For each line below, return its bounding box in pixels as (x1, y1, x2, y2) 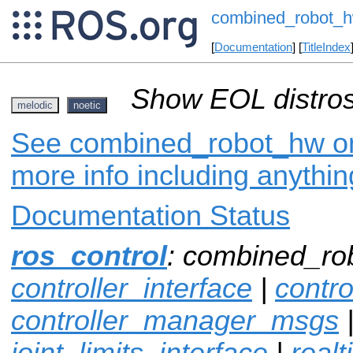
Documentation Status (11, 199, 290, 232)
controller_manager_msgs (11, 304, 339, 336)
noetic (73, 98, 101, 111)
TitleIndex (301, 41, 351, 54)
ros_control (11, 240, 167, 272)
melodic (17, 98, 53, 111)
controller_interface (11, 272, 252, 304)
